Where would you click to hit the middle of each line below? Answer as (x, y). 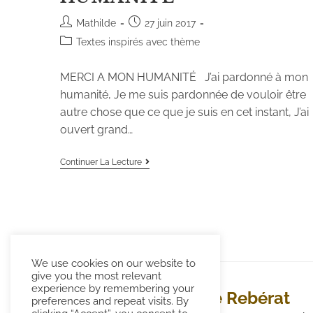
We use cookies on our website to (114, 263)
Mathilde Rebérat (220, 298)
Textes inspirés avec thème (138, 42)
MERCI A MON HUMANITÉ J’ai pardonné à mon (184, 77)
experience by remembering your (113, 288)
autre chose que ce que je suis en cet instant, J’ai (184, 112)
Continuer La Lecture (101, 162)
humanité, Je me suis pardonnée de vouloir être (183, 94)
